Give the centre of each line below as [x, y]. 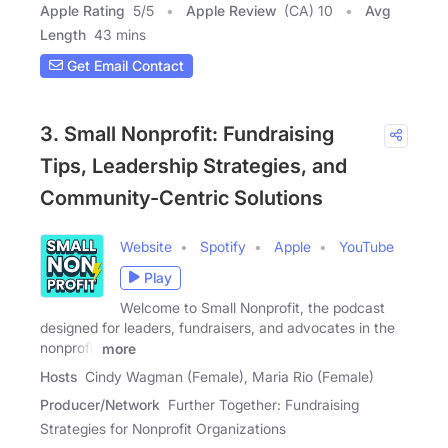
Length [63, 34]
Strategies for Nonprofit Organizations [163, 428]
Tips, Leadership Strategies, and [193, 165]
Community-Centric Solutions [181, 197]
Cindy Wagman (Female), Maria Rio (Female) [229, 376]
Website [146, 246]
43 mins [120, 34]
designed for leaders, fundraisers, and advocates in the [217, 327]
